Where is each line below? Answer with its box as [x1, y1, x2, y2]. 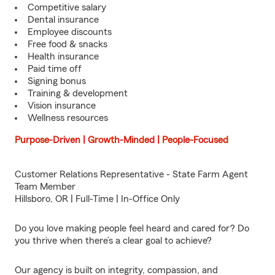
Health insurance [28, 52, 99, 61]
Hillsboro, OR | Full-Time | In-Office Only [15, 194, 180, 204]
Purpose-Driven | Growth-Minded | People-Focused [15, 135, 228, 145]
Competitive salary [28, 2, 106, 12]
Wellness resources [28, 113, 108, 123]
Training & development [28, 88, 128, 98]
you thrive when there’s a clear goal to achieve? [15, 236, 212, 246]
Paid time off [28, 64, 82, 74]
